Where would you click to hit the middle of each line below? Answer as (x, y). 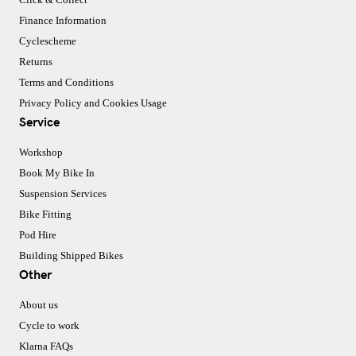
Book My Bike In (57, 173)
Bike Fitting (45, 215)
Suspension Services (63, 194)
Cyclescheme (48, 41)
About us (39, 305)
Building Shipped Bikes (71, 256)
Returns (36, 62)
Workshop (41, 153)
